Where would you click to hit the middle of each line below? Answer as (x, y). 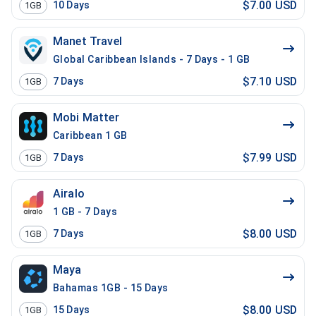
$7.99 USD (269, 157)
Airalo (69, 194)
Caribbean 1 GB (90, 135)
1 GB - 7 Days (85, 212)
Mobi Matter (86, 117)
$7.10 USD (269, 81)
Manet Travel (87, 41)
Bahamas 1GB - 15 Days (111, 288)
